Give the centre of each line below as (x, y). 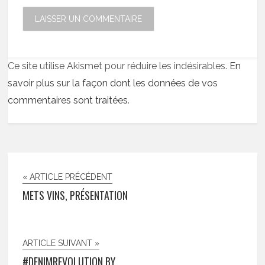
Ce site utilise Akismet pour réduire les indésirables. (119, 66)
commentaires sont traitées (68, 100)
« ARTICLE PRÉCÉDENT (68, 177)
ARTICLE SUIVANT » (61, 243)
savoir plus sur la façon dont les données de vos (113, 83)
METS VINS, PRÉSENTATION (75, 195)
